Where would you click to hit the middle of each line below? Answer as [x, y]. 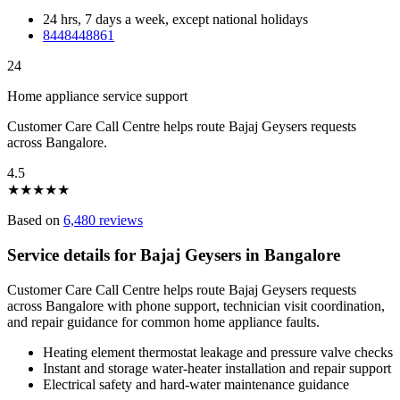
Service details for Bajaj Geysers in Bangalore [174, 255]
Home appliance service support [97, 96]
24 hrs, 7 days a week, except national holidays [175, 20]
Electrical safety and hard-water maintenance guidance [196, 384]
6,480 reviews [103, 221]
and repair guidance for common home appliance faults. [163, 321]
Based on [35, 221]
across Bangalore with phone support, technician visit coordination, [196, 305]
